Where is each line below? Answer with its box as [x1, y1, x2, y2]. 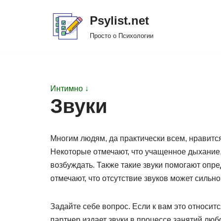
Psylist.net [90, 14, 149, 27]
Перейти [7, 23, 39, 32]
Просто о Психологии [90, 32, 153, 39]
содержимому [7, 50, 58, 58]
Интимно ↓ [50, 84, 89, 93]
